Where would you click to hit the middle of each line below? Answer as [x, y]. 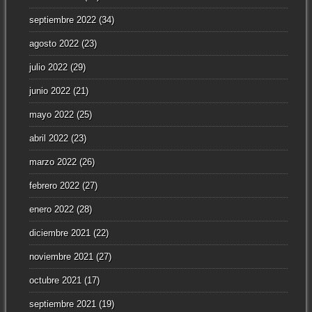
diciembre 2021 [60, 233]
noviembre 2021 [61, 257]
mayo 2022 [51, 115]
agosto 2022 [54, 44]
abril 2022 [48, 139]
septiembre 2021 [62, 304]
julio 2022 [48, 68]
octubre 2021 [55, 281]
